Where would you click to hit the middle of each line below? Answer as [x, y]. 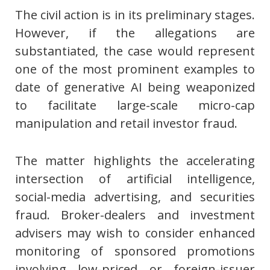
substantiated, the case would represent [135, 51]
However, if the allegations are [135, 33]
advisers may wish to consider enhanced [135, 233]
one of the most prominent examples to [135, 69]
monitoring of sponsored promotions [135, 251]
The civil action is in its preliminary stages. [135, 15]
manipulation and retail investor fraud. [126, 124]
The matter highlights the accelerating [135, 161]
